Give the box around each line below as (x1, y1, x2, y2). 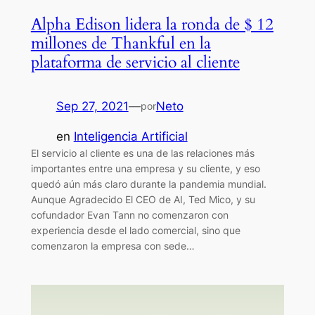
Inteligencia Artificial (73, 129, 188, 143)
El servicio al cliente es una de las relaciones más (30, 146, 255, 159)
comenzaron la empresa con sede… (30, 239, 195, 252)
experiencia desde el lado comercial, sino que (30, 224, 240, 236)
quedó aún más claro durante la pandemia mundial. (30, 177, 266, 190)
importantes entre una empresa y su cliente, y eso (30, 162, 260, 174)
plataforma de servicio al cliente (30, 51, 240, 74)
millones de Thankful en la (30, 32, 211, 55)
